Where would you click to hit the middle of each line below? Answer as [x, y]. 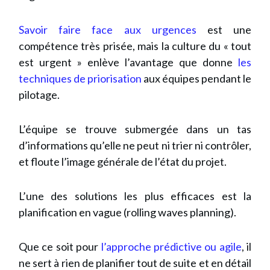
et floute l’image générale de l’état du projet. [123, 162]
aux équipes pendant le [196, 78]
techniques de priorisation [80, 78]
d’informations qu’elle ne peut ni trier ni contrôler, [135, 145]
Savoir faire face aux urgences [108, 30]
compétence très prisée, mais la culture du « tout [135, 46]
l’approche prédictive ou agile [171, 246]
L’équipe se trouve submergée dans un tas [135, 129]
